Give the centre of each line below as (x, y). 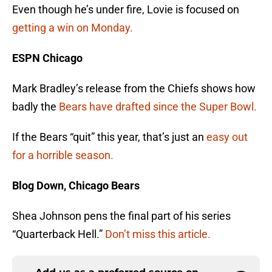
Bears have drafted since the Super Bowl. (158, 107)
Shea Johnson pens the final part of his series (121, 216)
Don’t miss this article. (158, 234)
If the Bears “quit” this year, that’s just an (109, 137)
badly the (36, 107)
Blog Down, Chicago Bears (76, 186)
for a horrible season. (63, 155)
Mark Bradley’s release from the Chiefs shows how (134, 89)
